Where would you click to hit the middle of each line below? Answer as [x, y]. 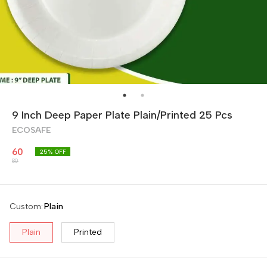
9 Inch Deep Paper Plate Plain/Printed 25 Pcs [122, 115]
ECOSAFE [31, 130]
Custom [25, 207]
